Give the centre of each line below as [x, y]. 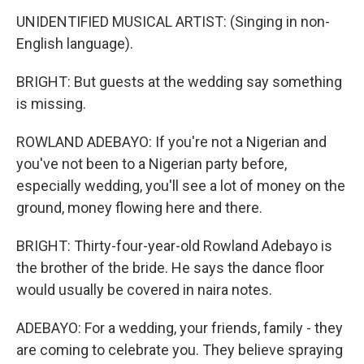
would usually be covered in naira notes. [144, 290]
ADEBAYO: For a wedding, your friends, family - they [180, 328]
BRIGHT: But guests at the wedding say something [179, 82]
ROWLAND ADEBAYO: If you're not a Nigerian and [171, 142]
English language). [75, 43]
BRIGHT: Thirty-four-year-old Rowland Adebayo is [174, 246]
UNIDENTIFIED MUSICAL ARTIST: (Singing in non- [173, 22]
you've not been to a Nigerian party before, [152, 164]
